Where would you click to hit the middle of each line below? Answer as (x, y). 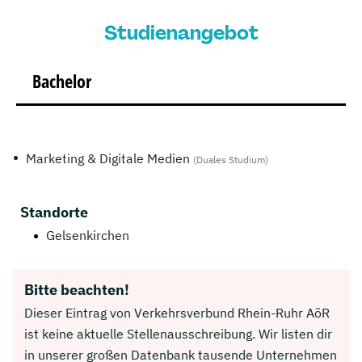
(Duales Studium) (231, 159)
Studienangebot (181, 32)
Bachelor (62, 80)
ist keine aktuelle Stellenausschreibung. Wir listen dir (178, 333)
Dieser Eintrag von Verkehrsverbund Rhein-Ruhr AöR (177, 312)
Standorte (54, 212)
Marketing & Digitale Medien (109, 158)
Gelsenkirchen (88, 235)
